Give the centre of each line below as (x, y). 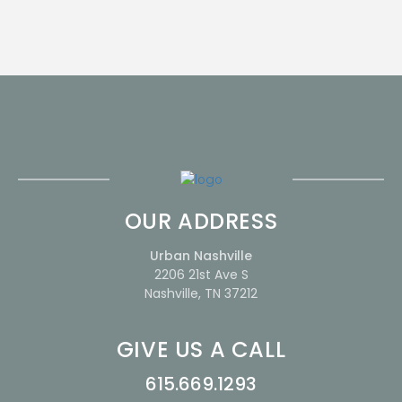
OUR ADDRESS (201, 222)
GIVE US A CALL (201, 350)
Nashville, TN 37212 (201, 294)
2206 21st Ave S (201, 275)
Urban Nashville (201, 256)
